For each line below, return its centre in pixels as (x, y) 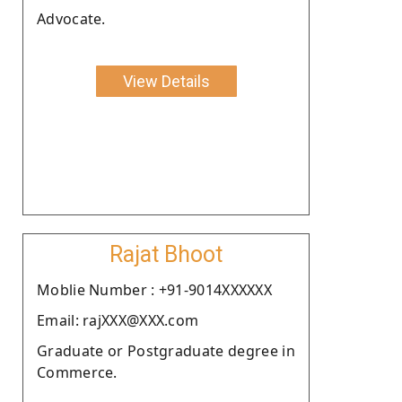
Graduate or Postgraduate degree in (166, 350)
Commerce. (77, 372)
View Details (166, 81)
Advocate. (71, 18)
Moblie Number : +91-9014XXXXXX (154, 289)
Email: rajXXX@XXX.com (118, 320)
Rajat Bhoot (166, 254)
